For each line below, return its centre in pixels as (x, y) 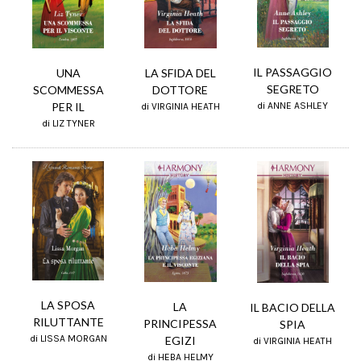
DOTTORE (180, 89)
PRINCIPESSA (180, 324)
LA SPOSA (68, 305)
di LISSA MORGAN (68, 339)
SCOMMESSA (68, 89)
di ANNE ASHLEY (293, 106)
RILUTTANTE (68, 322)
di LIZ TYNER (68, 123)
